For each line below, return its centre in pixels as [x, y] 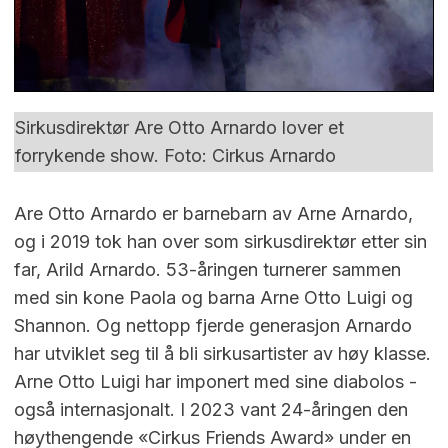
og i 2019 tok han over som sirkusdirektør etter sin [220, 241]
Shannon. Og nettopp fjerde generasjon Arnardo [213, 325]
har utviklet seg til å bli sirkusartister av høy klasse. [222, 353]
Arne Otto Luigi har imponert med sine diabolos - [215, 381]
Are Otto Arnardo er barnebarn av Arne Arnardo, [213, 213]
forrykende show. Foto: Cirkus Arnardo [175, 155]
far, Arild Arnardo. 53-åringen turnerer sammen [207, 269]
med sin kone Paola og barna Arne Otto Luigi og [213, 297]
